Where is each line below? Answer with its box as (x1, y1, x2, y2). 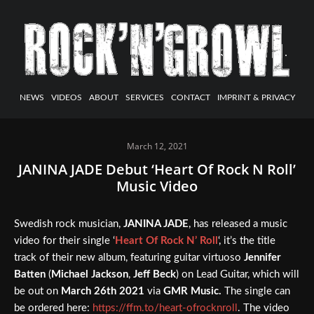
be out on (14, 286, 61, 297)
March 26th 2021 (61, 286, 144, 297)
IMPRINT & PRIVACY (217, 93, 295, 102)
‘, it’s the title (218, 235, 275, 247)
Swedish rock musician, (14, 219, 123, 230)
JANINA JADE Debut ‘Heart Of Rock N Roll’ (18, 160, 296, 179)
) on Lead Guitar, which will (176, 269, 299, 280)
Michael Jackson (51, 269, 128, 280)
